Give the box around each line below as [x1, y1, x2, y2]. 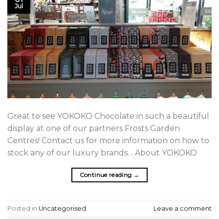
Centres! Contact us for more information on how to [7, 136, 209, 146]
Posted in [7, 204, 39, 212]
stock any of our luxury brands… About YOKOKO [7, 148, 201, 158]
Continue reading [79, 171, 133, 179]
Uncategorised [39, 204, 86, 212]
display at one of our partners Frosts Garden [7, 124, 180, 133]
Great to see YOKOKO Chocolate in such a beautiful [7, 111, 209, 121]
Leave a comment [153, 204, 212, 212]
